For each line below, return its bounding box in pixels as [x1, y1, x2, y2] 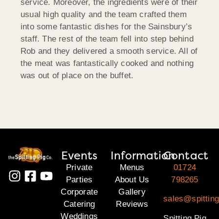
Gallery [118, 187, 146, 197]
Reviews [116, 199, 148, 209]
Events [61, 148, 98, 163]
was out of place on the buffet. [21, 71, 136, 81]
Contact [163, 148, 208, 163]
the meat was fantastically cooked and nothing [21, 59, 194, 68]
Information [110, 148, 175, 163]
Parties [66, 175, 93, 185]
